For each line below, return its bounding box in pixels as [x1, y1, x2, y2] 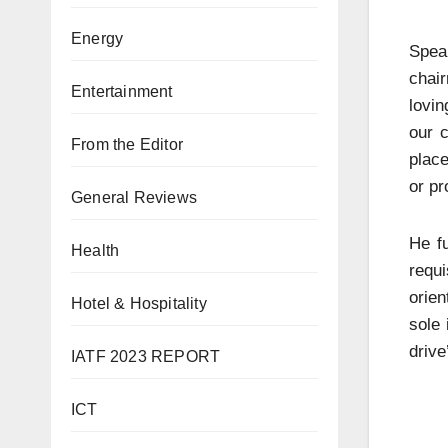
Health [71, 242, 120, 259]
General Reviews [71, 189, 197, 206]
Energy [71, 30, 124, 47]
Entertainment [71, 83, 173, 100]
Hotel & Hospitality [71, 295, 207, 312]
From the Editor [71, 136, 183, 153]
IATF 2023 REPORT [71, 348, 221, 365]
